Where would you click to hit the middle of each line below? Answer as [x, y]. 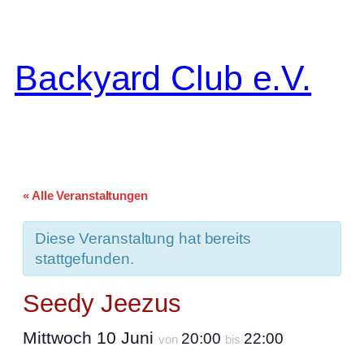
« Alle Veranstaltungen [85, 195]
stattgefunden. [84, 258]
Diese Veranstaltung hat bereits [143, 238]
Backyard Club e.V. [163, 78]
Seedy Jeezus [102, 303]
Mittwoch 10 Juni [91, 337]
